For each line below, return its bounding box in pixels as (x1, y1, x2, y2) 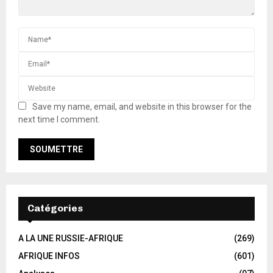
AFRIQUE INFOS (18, 250, 80, 261)
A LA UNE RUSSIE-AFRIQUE (18, 233, 123, 243)
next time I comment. (18, 114, 100, 124)
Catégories (27, 202, 83, 214)
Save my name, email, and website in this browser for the (32, 101, 252, 112)
